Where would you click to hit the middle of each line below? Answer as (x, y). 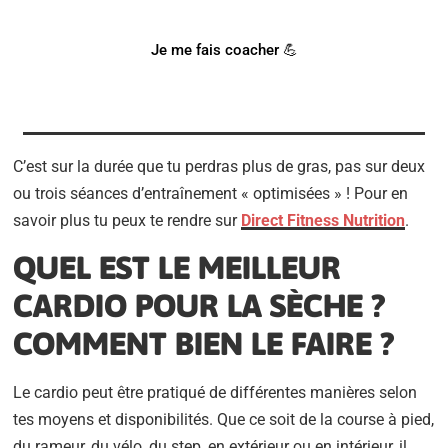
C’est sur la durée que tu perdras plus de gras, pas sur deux (219, 167)
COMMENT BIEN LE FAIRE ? (204, 343)
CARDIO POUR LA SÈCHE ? (199, 305)
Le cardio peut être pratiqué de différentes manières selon (215, 392)
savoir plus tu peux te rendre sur (127, 221)
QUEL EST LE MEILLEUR (177, 267)
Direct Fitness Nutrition (323, 221)
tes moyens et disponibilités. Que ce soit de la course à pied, (224, 419)
